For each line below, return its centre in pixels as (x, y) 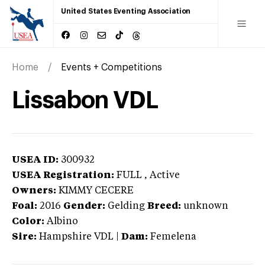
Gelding (126, 206)
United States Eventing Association (126, 11)
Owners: (34, 191)
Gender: (84, 206)
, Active (162, 175)
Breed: (164, 206)
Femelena (173, 237)
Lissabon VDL (85, 100)
